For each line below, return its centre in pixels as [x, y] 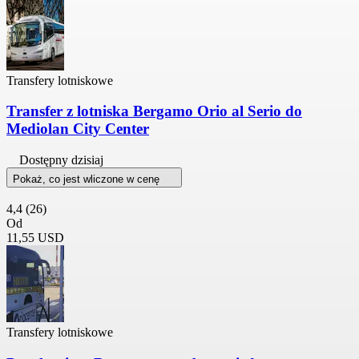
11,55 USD [35, 237]
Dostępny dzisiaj [61, 159]
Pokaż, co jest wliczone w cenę [88, 179]
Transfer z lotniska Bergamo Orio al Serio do [154, 111]
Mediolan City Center [78, 129]
